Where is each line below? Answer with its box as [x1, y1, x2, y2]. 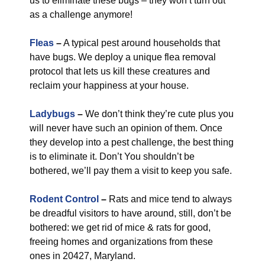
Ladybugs [30, 109, 75, 119]
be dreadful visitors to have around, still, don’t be [30, 208, 231, 218]
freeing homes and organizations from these [30, 237, 213, 247]
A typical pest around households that [62, 38, 220, 48]
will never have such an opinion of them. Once [30, 123, 222, 133]
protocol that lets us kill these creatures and [30, 66, 210, 76]
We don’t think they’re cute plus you [83, 109, 234, 119]
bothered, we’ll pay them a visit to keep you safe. [30, 166, 232, 176]
